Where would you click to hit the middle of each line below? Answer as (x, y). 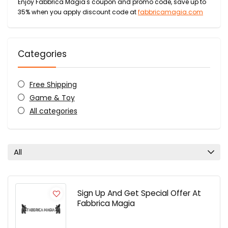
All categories (53, 111)
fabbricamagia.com (170, 12)
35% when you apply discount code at (78, 12)
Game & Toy (52, 98)
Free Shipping (53, 84)
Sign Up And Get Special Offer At (139, 193)
